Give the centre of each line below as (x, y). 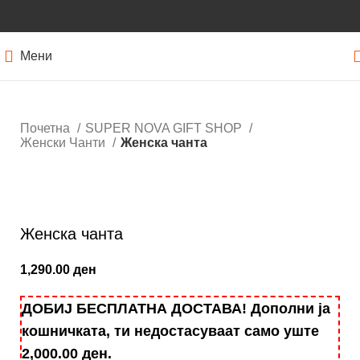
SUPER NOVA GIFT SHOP (165, 128)
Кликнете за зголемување (96, 198)
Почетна (47, 128)
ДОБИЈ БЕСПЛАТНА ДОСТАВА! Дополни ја (176, 309)
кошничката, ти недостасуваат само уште (170, 331)
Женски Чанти (64, 143)
